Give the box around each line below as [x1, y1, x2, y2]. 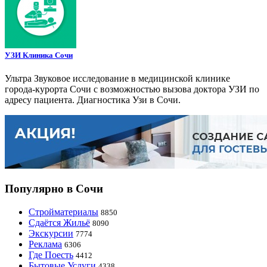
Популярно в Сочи [5, 182, 103, 195]
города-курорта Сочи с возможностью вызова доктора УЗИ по [5, 84, 259, 95]
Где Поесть [29, 249, 73, 260]
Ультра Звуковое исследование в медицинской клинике [5, 73, 230, 84]
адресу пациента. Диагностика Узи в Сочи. [5, 95, 181, 105]
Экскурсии [29, 228, 73, 238]
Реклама [29, 238, 62, 249]
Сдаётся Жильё [29, 217, 90, 228]
